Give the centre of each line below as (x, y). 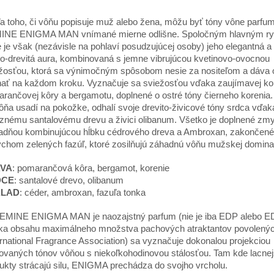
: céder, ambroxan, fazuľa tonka (83, 192)
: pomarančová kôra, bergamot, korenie (91, 168)
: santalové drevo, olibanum (69, 180)
